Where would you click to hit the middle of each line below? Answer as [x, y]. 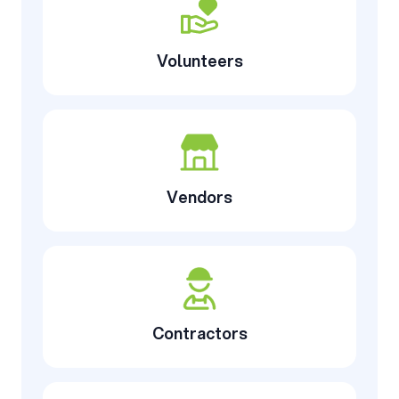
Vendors [199, 196]
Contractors [199, 333]
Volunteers [199, 60]
